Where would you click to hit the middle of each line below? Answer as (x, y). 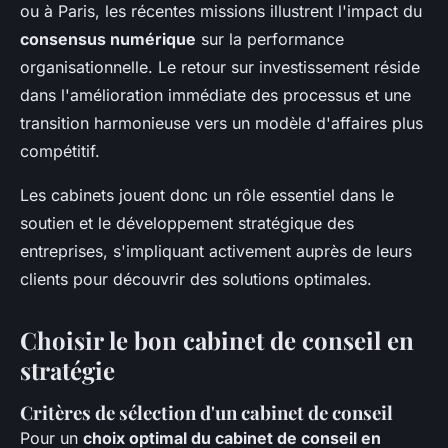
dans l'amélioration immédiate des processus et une (215, 95)
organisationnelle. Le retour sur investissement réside (220, 67)
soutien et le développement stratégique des (187, 223)
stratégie (67, 370)
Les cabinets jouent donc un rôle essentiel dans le (207, 195)
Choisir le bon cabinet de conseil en (217, 340)
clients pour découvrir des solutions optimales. (196, 279)
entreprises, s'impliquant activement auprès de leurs (216, 251)
